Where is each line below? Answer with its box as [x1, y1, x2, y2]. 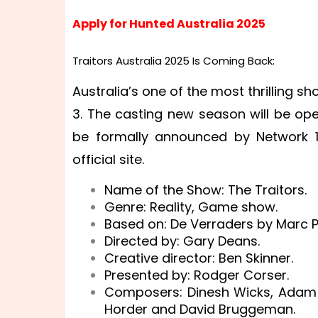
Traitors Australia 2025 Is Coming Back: [72, 53, 275, 68]
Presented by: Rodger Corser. [104, 266, 289, 284]
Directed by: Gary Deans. [104, 232, 260, 250]
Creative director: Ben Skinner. [104, 249, 293, 267]
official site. [72, 150, 144, 168]
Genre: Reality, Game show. [104, 198, 278, 216]
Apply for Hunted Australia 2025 [72, 16, 265, 32]
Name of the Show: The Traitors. [104, 181, 307, 199]
